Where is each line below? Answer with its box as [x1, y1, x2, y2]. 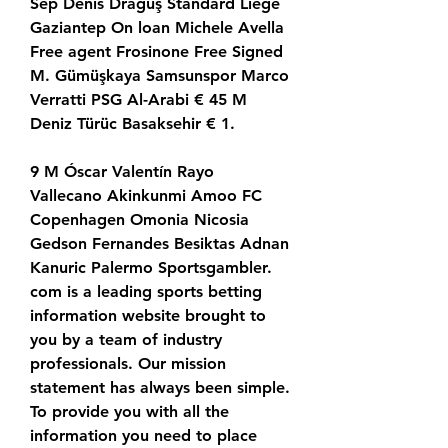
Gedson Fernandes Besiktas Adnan [30, 234, 289, 254]
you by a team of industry [30, 330, 222, 350]
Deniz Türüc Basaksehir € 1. [30, 114, 235, 134]
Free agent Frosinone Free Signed [30, 42, 283, 62]
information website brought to [30, 306, 266, 326]
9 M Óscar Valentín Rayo [30, 162, 214, 182]
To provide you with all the [30, 402, 229, 422]
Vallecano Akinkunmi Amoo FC [30, 186, 262, 206]
